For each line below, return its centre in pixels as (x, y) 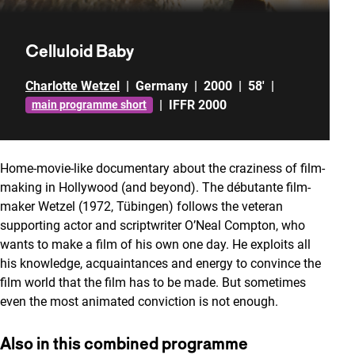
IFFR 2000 (198, 105)
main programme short (89, 105)
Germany (162, 86)
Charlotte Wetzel (73, 86)
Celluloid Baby (80, 50)
